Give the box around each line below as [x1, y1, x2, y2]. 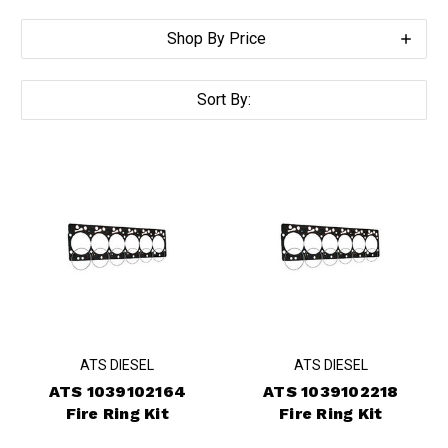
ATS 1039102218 [263, 382, 399, 402]
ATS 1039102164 [48, 382, 186, 402]
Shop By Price [166, 28, 266, 48]
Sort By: [197, 89, 251, 109]
